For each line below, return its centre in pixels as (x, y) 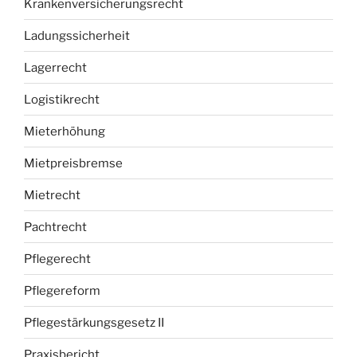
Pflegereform (62, 290)
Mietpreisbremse (73, 163)
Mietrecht (52, 195)
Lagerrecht (55, 67)
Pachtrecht (55, 227)
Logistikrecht (62, 99)
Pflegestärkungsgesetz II (94, 322)
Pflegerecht (57, 259)
